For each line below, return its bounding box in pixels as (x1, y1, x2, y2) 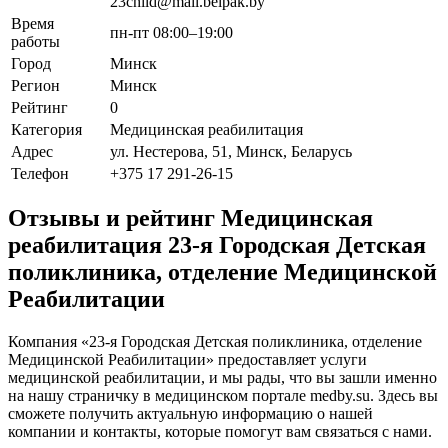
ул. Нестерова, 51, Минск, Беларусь (110, 142, 352, 160)
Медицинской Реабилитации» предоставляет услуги (8, 351, 367, 369)
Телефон (11, 164, 69, 182)
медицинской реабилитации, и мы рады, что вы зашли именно (8, 369, 437, 387)
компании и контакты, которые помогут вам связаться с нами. (8, 423, 432, 441)
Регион (11, 76, 60, 94)
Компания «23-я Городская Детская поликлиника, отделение (8, 333, 422, 351)
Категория (11, 120, 82, 138)
